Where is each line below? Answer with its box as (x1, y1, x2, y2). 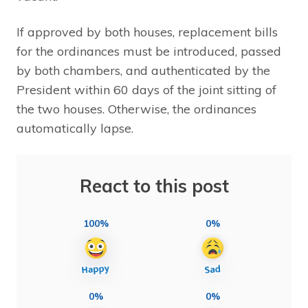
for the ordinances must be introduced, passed (16, 43, 281, 59)
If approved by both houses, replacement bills (16, 23, 278, 40)
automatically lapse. (16, 120, 133, 136)
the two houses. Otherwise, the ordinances (16, 100, 256, 117)
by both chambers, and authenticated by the (16, 62, 270, 78)
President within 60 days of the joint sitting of (16, 81, 276, 98)
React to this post (79, 174, 229, 197)
